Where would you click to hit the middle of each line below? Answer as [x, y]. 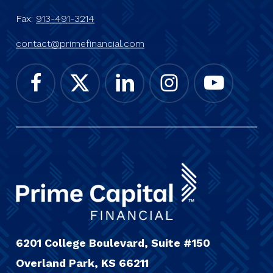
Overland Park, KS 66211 [82, 263]
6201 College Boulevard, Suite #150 [113, 243]
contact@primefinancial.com [80, 44]
